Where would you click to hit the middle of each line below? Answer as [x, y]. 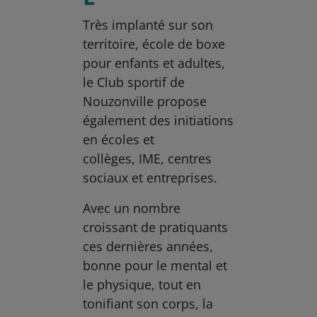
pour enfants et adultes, [154, 63]
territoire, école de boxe [154, 44]
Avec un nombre [132, 208]
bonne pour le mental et [155, 266]
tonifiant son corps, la [148, 304]
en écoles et [119, 140]
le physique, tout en [142, 285]
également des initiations [158, 121]
